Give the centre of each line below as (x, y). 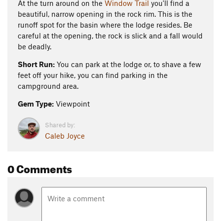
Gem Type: (36, 104)
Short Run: (36, 64)
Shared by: (60, 125)
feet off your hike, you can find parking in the (93, 75)
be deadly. (35, 46)
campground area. (48, 86)
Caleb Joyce (65, 136)
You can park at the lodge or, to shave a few (128, 64)
